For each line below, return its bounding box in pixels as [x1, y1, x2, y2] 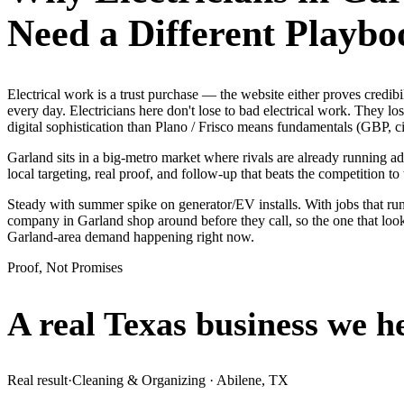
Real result [7, 372, 68, 388]
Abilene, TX [216, 372, 289, 388]
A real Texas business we [7, 305, 367, 344]
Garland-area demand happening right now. [7, 228, 254, 244]
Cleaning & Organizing [72, 372, 206, 388]
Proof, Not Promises [7, 259, 123, 275]
